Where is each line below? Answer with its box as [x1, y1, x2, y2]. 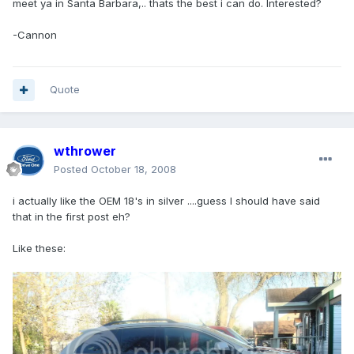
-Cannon [13, 28, 57, 42]
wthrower [54, 143, 116, 160]
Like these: [13, 242, 66, 255]
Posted [54, 163, 91, 176]
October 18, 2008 [91, 163, 176, 176]
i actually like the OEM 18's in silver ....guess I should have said [13, 194, 320, 208]
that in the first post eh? [13, 210, 130, 224]
